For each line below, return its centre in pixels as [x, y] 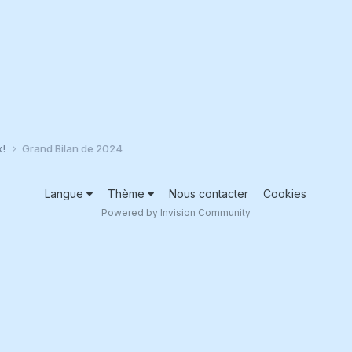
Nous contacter [209, 193]
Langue [66, 193]
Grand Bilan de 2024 [72, 148]
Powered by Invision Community [176, 212]
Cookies [285, 193]
